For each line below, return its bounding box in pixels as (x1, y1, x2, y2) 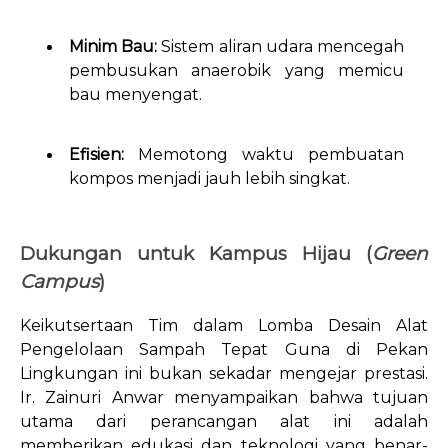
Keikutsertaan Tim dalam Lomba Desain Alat (20, 316, 428, 336)
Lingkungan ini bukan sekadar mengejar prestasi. (20, 364, 428, 384)
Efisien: (69, 145, 124, 165)
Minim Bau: (69, 37, 158, 57)
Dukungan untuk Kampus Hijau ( (20, 241, 372, 265)
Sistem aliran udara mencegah (157, 37, 405, 57)
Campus (20, 269, 99, 293)
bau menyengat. (69, 85, 202, 105)
